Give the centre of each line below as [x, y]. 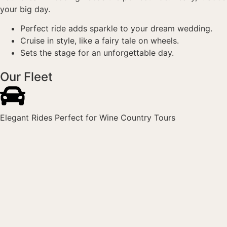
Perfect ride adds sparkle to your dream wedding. [116, 28]
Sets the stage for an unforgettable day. [97, 52]
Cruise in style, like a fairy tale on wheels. [100, 40]
